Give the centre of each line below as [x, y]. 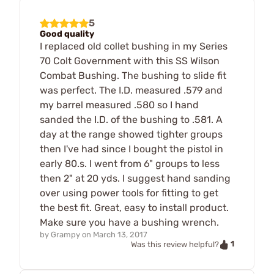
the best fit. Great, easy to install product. [134, 208]
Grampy [65, 235]
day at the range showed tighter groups [131, 135]
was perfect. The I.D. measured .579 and [131, 91]
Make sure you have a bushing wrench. [129, 223]
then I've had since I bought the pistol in [131, 149]
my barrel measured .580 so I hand [119, 105]
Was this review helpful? [175, 245]
